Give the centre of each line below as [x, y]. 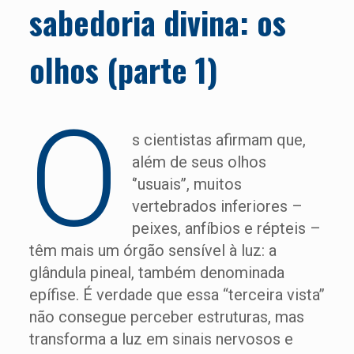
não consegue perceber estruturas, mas [166, 317]
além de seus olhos [199, 162]
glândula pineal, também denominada [156, 273]
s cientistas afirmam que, [218, 140]
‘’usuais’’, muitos [186, 184]
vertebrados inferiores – [217, 206]
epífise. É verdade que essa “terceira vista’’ [177, 295]
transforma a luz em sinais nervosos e [161, 339]
